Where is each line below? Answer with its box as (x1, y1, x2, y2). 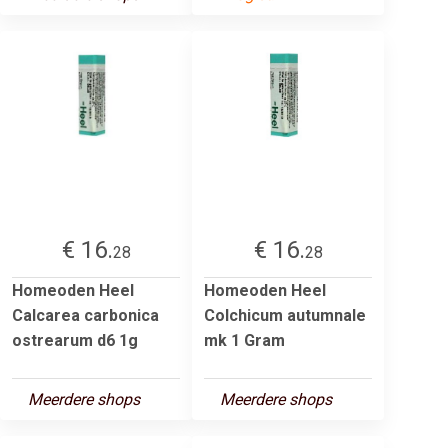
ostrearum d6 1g (12, 330, 138, 350)
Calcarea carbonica (12, 305, 159, 325)
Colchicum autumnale (204, 305, 366, 325)
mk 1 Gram (204, 330, 285, 350)
